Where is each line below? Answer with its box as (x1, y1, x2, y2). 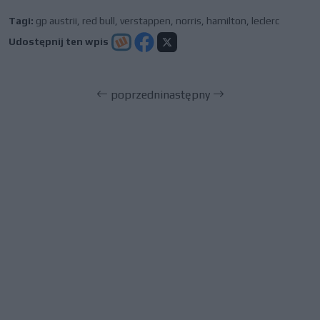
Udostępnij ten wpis (9, 36, 109, 48)
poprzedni (107, 88, 163, 102)
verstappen (120, 15, 171, 27)
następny (162, 88, 213, 102)
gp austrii (36, 15, 77, 27)
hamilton (206, 15, 246, 27)
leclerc (251, 15, 279, 27)
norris (176, 15, 201, 27)
